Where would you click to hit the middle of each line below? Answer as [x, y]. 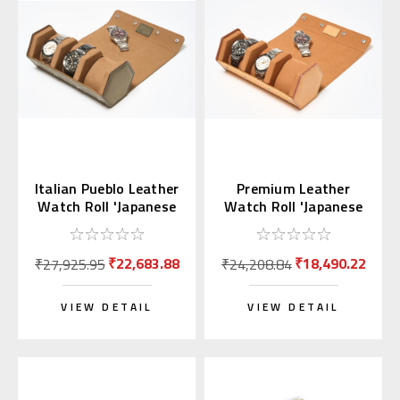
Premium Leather [293, 189]
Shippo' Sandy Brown [293, 225]
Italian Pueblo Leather [107, 189]
